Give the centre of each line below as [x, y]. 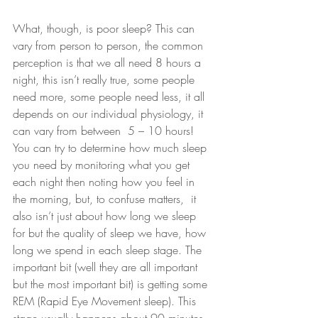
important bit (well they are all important [107, 267]
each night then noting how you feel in [105, 182]
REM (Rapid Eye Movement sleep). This [106, 301]
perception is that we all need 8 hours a [109, 62]
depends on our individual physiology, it [110, 114]
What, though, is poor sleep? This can [105, 28]
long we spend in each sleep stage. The [109, 250]
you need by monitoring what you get [103, 165]
